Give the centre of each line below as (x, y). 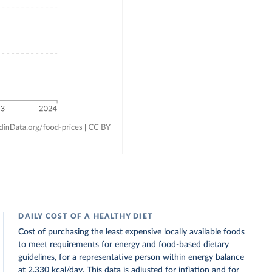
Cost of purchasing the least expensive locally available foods (132, 232)
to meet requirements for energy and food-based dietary (124, 245)
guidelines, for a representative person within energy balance (131, 257)
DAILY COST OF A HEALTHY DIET (85, 216)
